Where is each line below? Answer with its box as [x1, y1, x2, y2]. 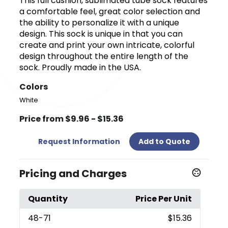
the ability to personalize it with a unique [19, 16, 180, 28]
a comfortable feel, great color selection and [19, 5, 201, 17]
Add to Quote [138, 136, 190, 147]
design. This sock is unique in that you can [19, 27, 183, 40]
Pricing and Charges [19, 166, 127, 181]
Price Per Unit [135, 192, 192, 205]
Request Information [38, 136, 120, 147]
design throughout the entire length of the [19, 50, 189, 62]
